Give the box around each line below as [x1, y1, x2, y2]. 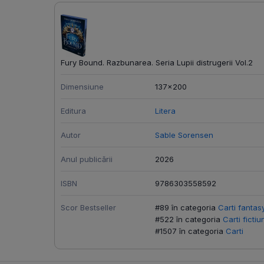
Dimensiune [61, 81, 104, 91]
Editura [61, 105, 86, 115]
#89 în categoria [155, 202, 216, 212]
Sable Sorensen [155, 130, 213, 140]
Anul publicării [61, 154, 113, 164]
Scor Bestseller [61, 202, 116, 212]
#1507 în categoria [155, 226, 223, 236]
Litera [155, 105, 176, 115]
